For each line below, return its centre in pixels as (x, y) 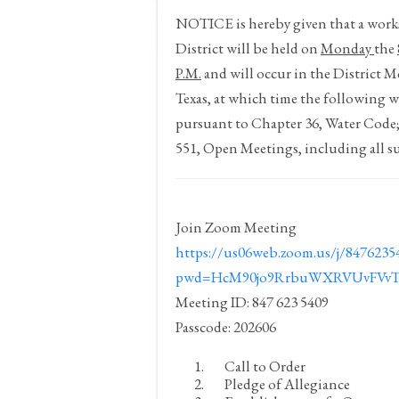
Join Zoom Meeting (236, 227)
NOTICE (204, 23)
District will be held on (248, 48)
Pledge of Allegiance (287, 384)
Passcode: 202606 (226, 327)
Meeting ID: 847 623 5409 (252, 302)
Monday (347, 48)
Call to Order (265, 366)
